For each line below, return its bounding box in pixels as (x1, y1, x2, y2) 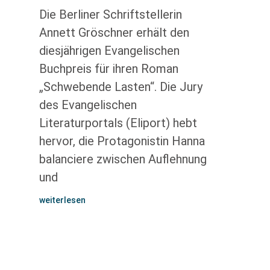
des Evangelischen (39, 98, 137, 112)
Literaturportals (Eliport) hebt (39, 116, 197, 130)
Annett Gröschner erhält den (39, 25, 189, 40)
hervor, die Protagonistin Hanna (39, 134, 205, 148)
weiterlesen (39, 195, 86, 205)
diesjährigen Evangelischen (39, 43, 180, 58)
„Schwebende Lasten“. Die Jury (39, 80, 202, 94)
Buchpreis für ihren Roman (39, 61, 178, 76)
